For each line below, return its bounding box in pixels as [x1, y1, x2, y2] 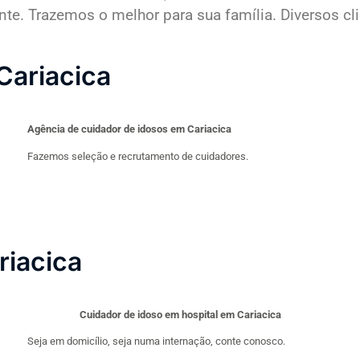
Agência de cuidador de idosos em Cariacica [27, 123, 231, 136]
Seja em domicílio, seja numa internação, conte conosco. [27, 335, 285, 348]
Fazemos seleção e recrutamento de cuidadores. [27, 149, 248, 162]
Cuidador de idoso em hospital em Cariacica [79, 308, 281, 321]
